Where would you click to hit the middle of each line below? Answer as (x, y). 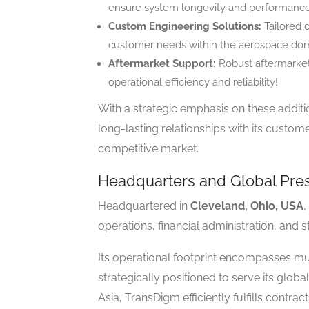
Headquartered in (144, 206)
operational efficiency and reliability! (193, 82)
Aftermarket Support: (162, 64)
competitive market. (148, 149)
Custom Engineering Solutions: (185, 27)
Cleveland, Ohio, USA (247, 206)
